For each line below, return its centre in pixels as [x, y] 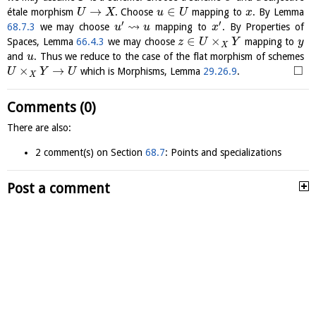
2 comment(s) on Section [90, 152]
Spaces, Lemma [42, 42]
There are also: [39, 128]
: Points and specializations [223, 152]
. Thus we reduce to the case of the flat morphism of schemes [169, 56]
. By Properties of [263, 27]
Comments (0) [51, 108]
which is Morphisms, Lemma [141, 71]
